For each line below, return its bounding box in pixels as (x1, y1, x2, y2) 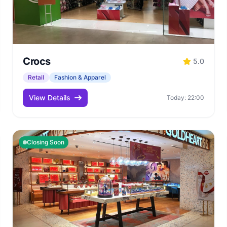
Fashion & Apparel (54, 73, 106, 81)
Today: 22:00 (167, 94, 204, 101)
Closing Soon (27, 138, 64, 146)
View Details (29, 93, 70, 102)
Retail (28, 73, 44, 81)
